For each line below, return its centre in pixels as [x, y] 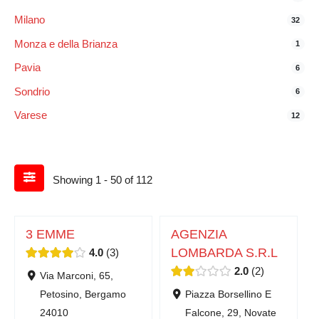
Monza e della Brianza [66, 43]
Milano [30, 20]
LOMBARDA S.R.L [224, 252]
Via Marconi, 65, [76, 276]
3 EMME [50, 234]
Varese [31, 115]
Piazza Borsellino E [228, 294]
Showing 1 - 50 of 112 [103, 179]
